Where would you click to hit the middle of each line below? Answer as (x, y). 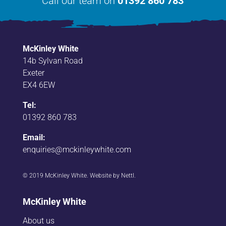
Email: (34, 137)
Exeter (33, 73)
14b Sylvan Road (52, 61)
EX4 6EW (39, 85)
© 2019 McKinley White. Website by (72, 175)
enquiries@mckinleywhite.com (77, 149)
